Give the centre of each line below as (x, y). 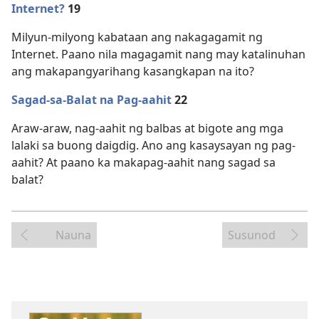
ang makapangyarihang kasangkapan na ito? (133, 72)
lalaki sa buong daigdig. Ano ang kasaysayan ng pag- (153, 146)
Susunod (252, 235)
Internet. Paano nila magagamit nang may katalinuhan (158, 54)
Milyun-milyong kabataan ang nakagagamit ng (137, 37)
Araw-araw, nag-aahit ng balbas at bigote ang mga (147, 129)
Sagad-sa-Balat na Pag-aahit (91, 100)
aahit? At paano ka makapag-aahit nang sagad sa (143, 163)
